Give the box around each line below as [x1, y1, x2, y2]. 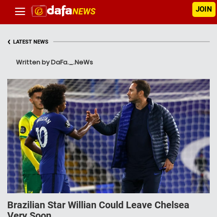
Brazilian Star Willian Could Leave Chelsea [7, 199, 189, 211]
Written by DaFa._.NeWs [16, 58, 93, 67]
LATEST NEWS [13, 39, 48, 45]
